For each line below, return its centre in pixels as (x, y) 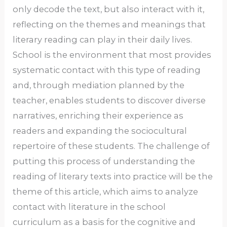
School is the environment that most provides (112, 55)
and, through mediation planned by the (99, 85)
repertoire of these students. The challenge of (111, 146)
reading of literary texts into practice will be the (113, 177)
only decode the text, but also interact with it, (109, 9)
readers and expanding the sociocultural (100, 131)
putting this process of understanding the (104, 161)
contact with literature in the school (89, 207)
